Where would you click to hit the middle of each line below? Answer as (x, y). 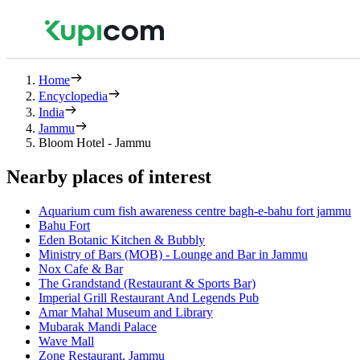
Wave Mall (66, 341)
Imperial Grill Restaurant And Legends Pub (149, 297)
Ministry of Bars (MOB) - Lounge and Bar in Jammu (173, 254)
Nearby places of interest (109, 176)
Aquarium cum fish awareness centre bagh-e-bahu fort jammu (195, 211)
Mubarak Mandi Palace (98, 326)
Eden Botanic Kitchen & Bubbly (122, 239)
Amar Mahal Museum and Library (126, 312)
